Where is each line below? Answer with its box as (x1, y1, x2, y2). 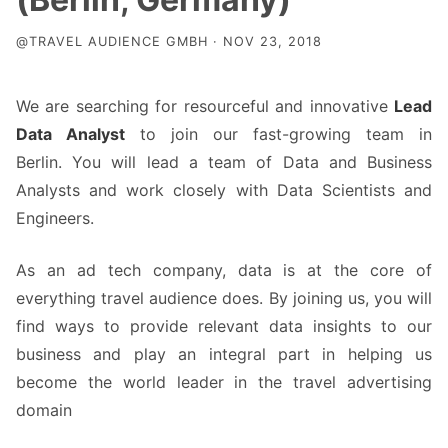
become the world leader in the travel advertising (16, 372, 432, 392)
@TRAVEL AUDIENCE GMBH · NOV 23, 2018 (16, 34, 322, 49)
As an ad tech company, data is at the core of (16, 260, 432, 280)
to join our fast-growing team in (125, 124, 432, 144)
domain (16, 400, 72, 420)
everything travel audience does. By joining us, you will (16, 288, 432, 308)
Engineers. (16, 208, 94, 228)
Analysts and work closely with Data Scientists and (16, 180, 432, 200)
